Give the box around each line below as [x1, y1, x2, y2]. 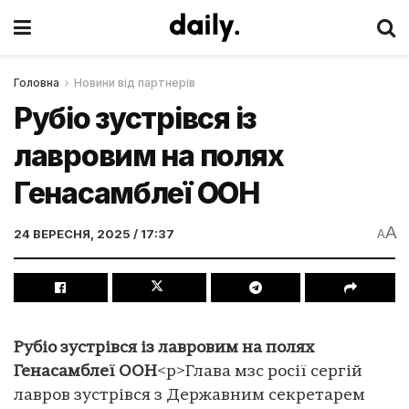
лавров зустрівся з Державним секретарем [14, 386, 365, 404]
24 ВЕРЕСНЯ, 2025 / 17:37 [14, 225, 174, 241]
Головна [14, 76, 59, 89]
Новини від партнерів [74, 76, 195, 89]
